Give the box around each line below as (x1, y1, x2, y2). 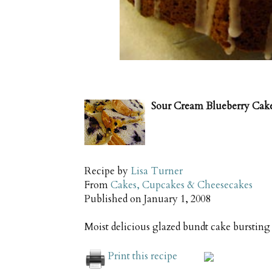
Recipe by (84, 165, 131, 178)
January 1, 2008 (144, 192, 210, 206)
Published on (84, 192, 144, 206)
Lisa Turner (131, 165, 183, 178)
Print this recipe (108, 250, 177, 263)
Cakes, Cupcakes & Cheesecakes (110, 178, 253, 192)
